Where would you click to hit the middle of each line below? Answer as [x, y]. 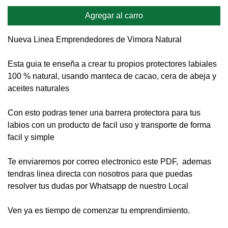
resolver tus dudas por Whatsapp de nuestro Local [98, 186]
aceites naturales [38, 88]
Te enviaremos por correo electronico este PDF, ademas [109, 162]
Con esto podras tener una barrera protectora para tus [104, 113]
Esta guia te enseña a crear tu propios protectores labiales [112, 64]
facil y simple [31, 137]
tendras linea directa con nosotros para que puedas [100, 174]
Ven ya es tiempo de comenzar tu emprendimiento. [99, 210]
